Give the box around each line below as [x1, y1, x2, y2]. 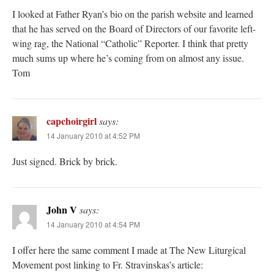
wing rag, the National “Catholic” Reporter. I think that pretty [12, 36, 248, 50]
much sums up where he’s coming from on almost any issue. [12, 51, 244, 64]
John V [46, 202, 77, 217]
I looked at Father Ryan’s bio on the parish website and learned [12, 7, 253, 20]
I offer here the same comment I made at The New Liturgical [12, 243, 246, 256]
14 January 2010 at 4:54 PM [46, 218, 140, 229]
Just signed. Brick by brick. [12, 154, 117, 168]
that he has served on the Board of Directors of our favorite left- [12, 21, 256, 35]
